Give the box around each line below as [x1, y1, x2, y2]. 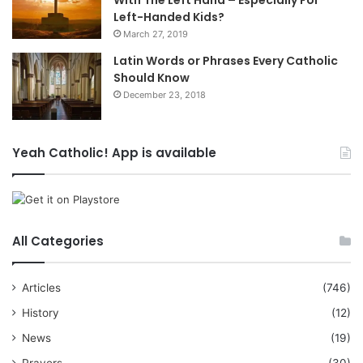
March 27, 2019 [123, 28, 188, 40]
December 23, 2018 [123, 88, 206, 100]
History [22, 306, 59, 320]
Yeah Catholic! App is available [12, 144, 216, 162]
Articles [22, 281, 61, 295]
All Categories [12, 233, 104, 250]
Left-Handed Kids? [113, 8, 224, 25]
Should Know [113, 69, 190, 86]
